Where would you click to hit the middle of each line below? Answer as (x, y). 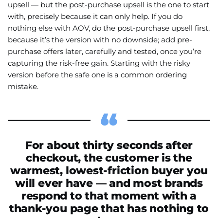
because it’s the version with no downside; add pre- (100, 40)
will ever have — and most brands (109, 183)
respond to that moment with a (109, 196)
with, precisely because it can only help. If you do (95, 17)
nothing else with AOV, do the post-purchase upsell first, (109, 28)
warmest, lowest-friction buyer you (109, 171)
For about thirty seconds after (109, 145)
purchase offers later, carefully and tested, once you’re (105, 52)
